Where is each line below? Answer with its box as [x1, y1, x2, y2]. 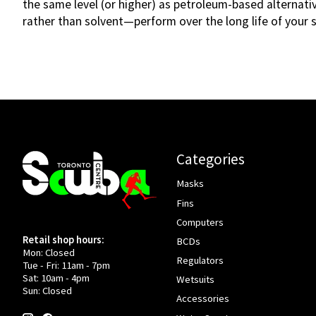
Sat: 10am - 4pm [23, 271, 90, 284]
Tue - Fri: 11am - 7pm [23, 258, 110, 272]
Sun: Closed [23, 284, 72, 297]
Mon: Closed [23, 245, 75, 259]
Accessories [176, 292, 229, 305]
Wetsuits [176, 273, 214, 286]
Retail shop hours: [23, 233, 104, 246]
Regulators [176, 254, 224, 267]
